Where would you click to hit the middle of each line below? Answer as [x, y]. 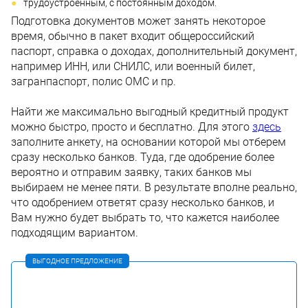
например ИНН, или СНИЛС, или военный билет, [133, 66]
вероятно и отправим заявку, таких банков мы [131, 172]
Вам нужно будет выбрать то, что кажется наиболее [145, 217]
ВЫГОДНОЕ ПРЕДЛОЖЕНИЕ [77, 261]
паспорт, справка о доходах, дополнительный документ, [154, 51]
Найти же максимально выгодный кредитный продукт [150, 111]
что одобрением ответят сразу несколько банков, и [143, 202]
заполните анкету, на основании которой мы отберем [148, 142]
